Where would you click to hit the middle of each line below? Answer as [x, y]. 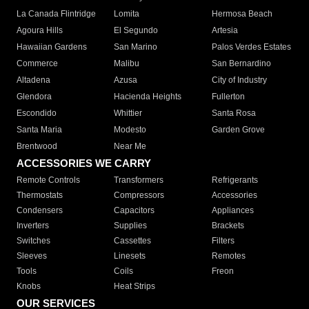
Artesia [225, 31]
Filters [223, 241]
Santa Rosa [233, 113]
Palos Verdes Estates [251, 47]
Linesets [130, 256]
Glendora [34, 97]
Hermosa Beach [242, 14]
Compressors [139, 196]
